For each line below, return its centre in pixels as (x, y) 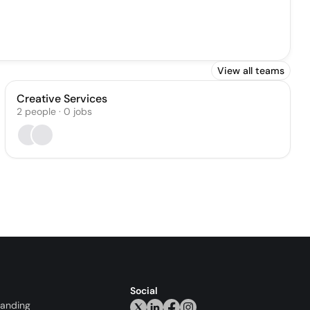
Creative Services (62, 99)
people (40, 111)
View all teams (251, 71)
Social (144, 291)
